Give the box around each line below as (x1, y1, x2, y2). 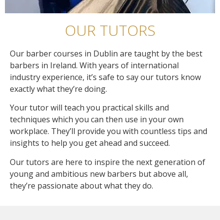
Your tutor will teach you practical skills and (10, 102, 169, 113)
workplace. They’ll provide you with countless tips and (10, 126, 207, 137)
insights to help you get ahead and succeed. (10, 137, 170, 149)
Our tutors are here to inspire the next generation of (10, 156, 205, 167)
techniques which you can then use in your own (10, 114, 184, 125)
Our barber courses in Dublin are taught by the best (10, 48, 202, 59)
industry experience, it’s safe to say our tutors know (10, 71, 201, 82)
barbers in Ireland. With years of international (10, 59, 179, 71)
